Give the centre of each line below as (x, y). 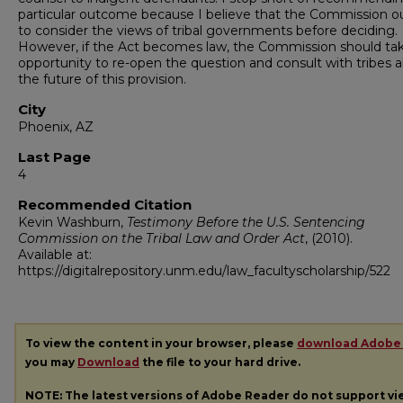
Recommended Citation (105, 205)
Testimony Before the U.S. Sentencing (246, 222)
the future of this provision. (102, 79)
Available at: (55, 255)
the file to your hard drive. (220, 362)
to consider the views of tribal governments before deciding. (208, 31)
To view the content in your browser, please (161, 343)
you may (51, 362)
